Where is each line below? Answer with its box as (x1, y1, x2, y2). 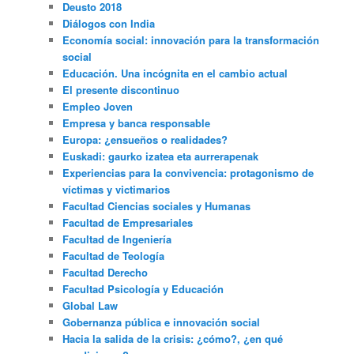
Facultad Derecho (62, 264, 149, 280)
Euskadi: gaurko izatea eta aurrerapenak (62, 148, 259, 164)
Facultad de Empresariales (62, 214, 194, 230)
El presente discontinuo (62, 81, 180, 97)
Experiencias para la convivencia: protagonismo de (62, 164, 314, 180)
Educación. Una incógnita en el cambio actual (62, 65, 288, 81)
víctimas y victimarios (62, 181, 171, 197)
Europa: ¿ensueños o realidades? (62, 131, 228, 147)
